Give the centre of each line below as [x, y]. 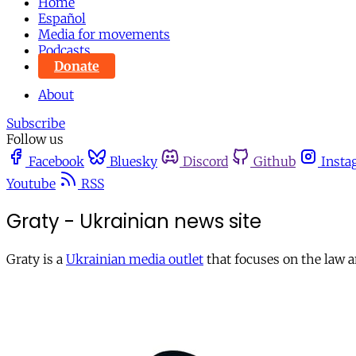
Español [62, 18]
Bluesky [133, 161]
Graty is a [36, 259]
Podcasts [64, 50]
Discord [205, 161]
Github [275, 161]
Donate [77, 66]
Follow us [35, 139]
